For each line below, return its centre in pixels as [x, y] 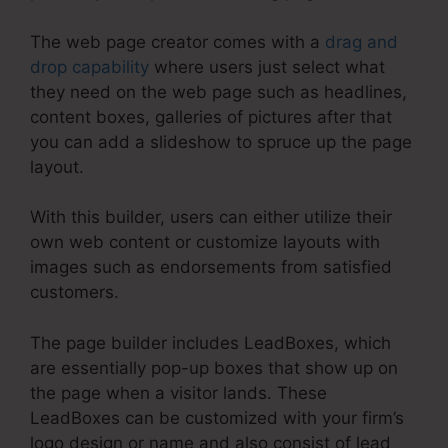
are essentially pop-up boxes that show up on [214, 367]
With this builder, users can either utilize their [211, 217]
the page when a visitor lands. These [178, 392]
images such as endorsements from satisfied [211, 267]
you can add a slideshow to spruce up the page [221, 141]
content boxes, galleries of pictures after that [211, 116]
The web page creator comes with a [177, 41]
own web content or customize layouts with [205, 242]
